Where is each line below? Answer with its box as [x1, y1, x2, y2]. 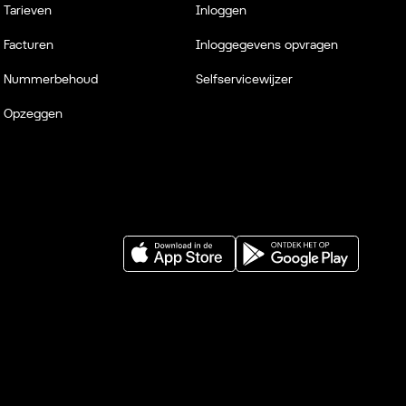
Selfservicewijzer [196, 72, 293, 86]
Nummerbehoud [4, 72, 98, 86]
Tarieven [4, 3, 52, 17]
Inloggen [196, 3, 246, 17]
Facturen [4, 37, 53, 52]
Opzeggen [4, 106, 63, 121]
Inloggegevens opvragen [196, 37, 338, 52]
